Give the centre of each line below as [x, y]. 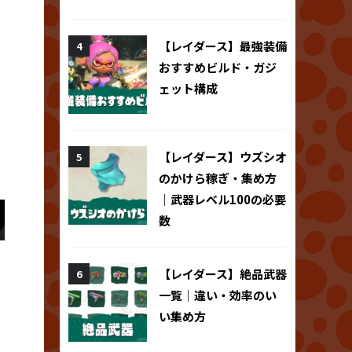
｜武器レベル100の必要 [222, 199]
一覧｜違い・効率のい [218, 295]
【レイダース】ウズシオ [223, 156]
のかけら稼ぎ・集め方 [218, 178]
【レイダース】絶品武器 [223, 273]
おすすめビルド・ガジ [218, 67]
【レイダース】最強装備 [223, 46]
